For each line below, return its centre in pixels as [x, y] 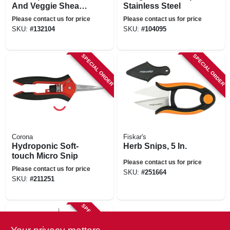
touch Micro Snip [45, 156]
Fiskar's [135, 137]
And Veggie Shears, [50, 6]
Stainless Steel [152, 6]
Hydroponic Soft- [45, 146]
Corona [22, 137]
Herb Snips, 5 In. [155, 146]
